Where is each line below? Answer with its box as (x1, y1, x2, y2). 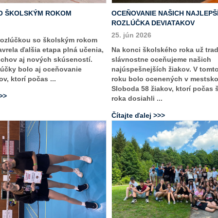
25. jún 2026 (111, 31, 151, 39)
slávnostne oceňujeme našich (111, 55, 211, 64)
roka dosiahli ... (111, 94, 163, 103)
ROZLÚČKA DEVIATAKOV (111, 19, 195, 27)
